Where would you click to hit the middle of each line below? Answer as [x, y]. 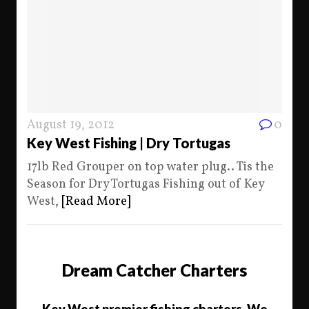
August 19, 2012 [71, 125]
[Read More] [96, 202]
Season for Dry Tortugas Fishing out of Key [146, 185]
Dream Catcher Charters [154, 270]
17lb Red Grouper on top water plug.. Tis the [150, 167]
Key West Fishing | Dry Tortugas [129, 143]
